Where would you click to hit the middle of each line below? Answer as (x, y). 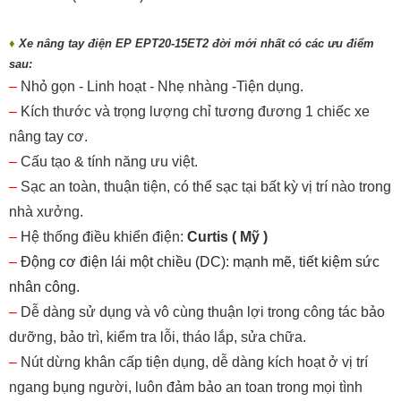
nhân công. (44, 287)
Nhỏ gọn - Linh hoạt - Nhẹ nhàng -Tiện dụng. (162, 87)
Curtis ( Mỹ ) (227, 237)
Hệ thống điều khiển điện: (104, 237)
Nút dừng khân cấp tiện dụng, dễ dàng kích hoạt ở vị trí (194, 363)
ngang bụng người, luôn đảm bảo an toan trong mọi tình (186, 388)
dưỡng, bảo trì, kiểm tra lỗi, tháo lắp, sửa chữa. (158, 337)
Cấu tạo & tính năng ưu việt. (109, 162)
